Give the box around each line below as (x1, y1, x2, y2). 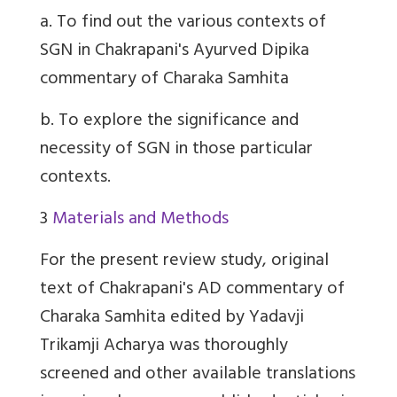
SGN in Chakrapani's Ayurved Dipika (40, 35, 309, 69)
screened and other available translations (40, 359, 355, 393)
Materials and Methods (52, 204, 229, 237)
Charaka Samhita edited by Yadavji (40, 302, 304, 336)
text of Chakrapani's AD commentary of (40, 274, 345, 307)
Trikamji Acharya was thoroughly (40, 331, 288, 364)
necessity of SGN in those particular (40, 134, 313, 167)
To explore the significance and (54, 105, 299, 139)
